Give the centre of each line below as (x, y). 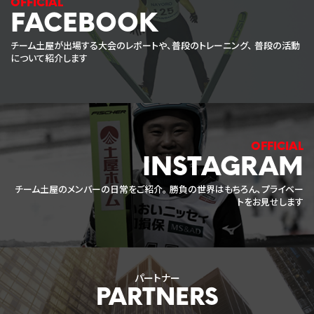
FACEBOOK (84, 25)
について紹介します (49, 59)
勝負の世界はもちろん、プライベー (235, 191)
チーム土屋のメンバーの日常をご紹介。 (91, 191)
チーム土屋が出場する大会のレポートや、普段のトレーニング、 (131, 47)
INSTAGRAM (223, 169)
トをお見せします (270, 204)
